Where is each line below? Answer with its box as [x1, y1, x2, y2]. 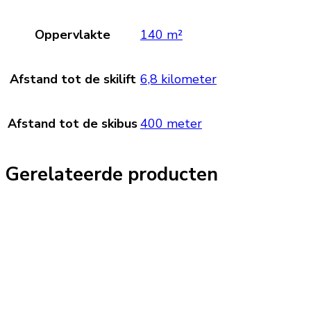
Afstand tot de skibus [8, 115, 137, 132]
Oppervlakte [35, 26, 110, 43]
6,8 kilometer [140, 70, 217, 87]
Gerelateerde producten [6, 162, 218, 188]
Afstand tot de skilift [9, 70, 136, 87]
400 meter [140, 115, 202, 132]
